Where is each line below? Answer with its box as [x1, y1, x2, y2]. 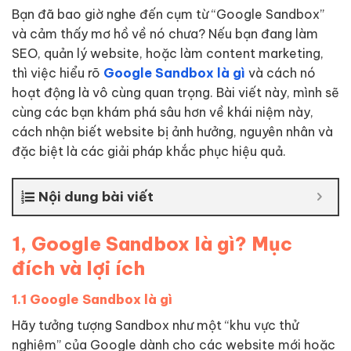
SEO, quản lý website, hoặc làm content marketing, [12, 45, 324, 61]
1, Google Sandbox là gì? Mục [12, 231, 292, 255]
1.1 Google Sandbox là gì [12, 291, 172, 307]
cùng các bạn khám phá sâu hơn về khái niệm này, [12, 104, 313, 120]
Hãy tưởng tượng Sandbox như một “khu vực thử [12, 317, 299, 333]
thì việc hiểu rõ [12, 65, 103, 81]
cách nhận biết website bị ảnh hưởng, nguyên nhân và [12, 124, 333, 139]
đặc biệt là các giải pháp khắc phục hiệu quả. [12, 143, 286, 159]
